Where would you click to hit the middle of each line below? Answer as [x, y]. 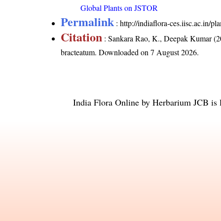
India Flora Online [106, 102]
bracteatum [78, 52]
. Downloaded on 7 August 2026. [147, 52]
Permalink [88, 22]
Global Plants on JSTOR [119, 8]
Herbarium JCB [181, 102]
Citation [82, 37]
